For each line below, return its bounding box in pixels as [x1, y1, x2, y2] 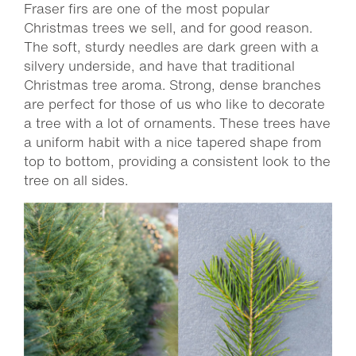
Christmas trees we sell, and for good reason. [24, 17, 312, 37]
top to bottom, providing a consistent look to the [24, 151, 331, 171]
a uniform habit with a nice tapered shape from [24, 132, 322, 152]
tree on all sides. [24, 170, 128, 190]
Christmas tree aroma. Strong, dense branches [24, 75, 321, 95]
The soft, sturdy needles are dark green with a [24, 37, 319, 56]
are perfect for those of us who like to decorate [24, 94, 325, 114]
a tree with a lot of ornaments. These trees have [24, 113, 331, 133]
